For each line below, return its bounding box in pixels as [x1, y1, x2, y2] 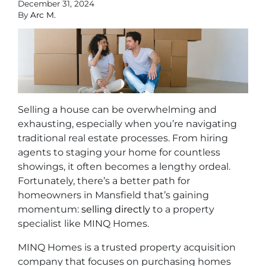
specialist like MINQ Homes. [18, 217, 149, 229]
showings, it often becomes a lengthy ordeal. [18, 160, 230, 172]
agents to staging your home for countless [18, 146, 220, 158]
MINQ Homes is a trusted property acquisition [18, 241, 236, 253]
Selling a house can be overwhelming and [18, 103, 217, 115]
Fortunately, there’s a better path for [18, 175, 190, 186]
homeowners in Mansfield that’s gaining [18, 189, 209, 201]
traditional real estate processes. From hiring [18, 132, 228, 144]
